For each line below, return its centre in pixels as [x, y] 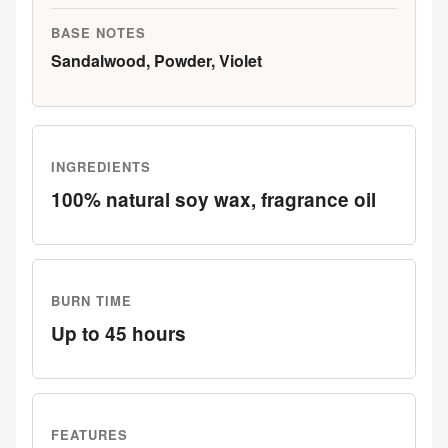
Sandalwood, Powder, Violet [156, 60]
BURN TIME [92, 300]
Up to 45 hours [118, 333]
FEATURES [90, 434]
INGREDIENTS [101, 166]
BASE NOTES [99, 32]
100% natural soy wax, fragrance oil [213, 199]
